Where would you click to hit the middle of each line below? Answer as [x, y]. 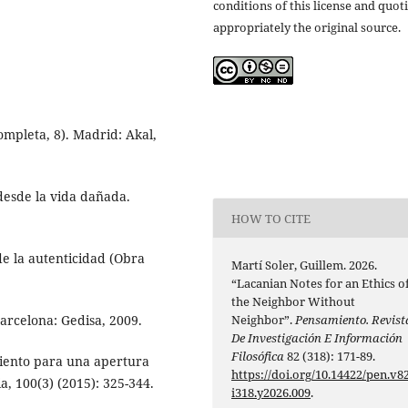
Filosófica [258, 357]
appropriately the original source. [307, 27]
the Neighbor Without [294, 302]
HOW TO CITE [271, 218]
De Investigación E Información [317, 338]
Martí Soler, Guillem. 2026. [305, 265]
